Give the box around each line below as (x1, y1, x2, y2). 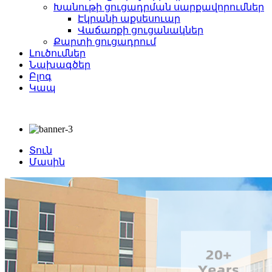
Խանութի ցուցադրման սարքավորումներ (53, 2, 264, 12)
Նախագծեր (29, 59, 90, 70)
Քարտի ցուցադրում (53, 36, 156, 47)
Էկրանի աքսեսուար (78, 13, 180, 24)
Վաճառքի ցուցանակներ (78, 25, 203, 35)
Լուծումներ (29, 48, 86, 58)
